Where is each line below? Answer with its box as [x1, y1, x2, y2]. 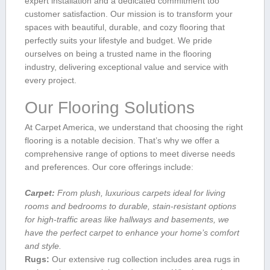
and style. [24, 241, 61, 251]
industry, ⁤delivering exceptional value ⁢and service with [24, 62, 228, 72]
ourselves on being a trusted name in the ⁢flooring [24, 49, 212, 59]
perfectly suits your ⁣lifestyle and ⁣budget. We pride [24, 36, 212, 46]
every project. [24, 75, 77, 86]
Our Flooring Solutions [25, 98, 195, 117]
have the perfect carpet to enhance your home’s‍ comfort [24, 228, 239, 238]
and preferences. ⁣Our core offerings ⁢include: [24, 162, 193, 172]
